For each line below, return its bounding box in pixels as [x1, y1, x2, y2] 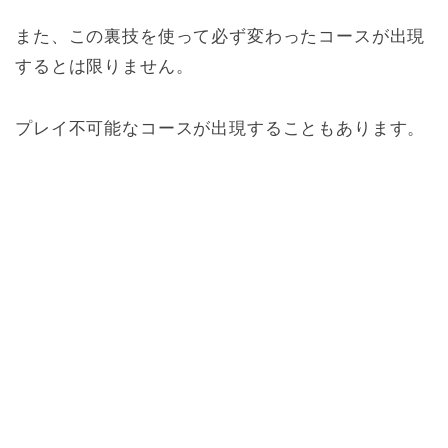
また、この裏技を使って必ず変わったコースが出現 [15, 27, 426, 47]
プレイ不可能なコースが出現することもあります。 [15, 119, 426, 139]
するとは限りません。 [15, 57, 194, 77]
